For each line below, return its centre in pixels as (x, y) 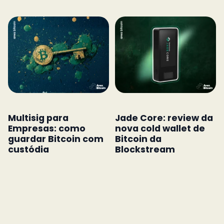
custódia (28, 149)
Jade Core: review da (164, 118)
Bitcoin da (138, 139)
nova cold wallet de (160, 128)
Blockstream (145, 149)
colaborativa (38, 160)
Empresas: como (47, 128)
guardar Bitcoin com (56, 139)
